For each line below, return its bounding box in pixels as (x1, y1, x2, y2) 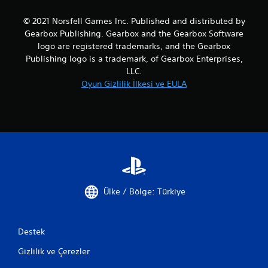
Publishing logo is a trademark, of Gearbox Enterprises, (25, 53, 243, 64)
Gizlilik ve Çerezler (18, 245, 90, 257)
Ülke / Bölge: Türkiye (103, 186, 185, 197)
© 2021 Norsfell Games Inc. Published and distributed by (23, 15, 245, 26)
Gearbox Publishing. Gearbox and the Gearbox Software (25, 28, 243, 39)
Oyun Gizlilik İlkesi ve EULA (81, 78, 187, 89)
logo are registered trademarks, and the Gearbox (38, 40, 230, 51)
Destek (18, 226, 45, 237)
